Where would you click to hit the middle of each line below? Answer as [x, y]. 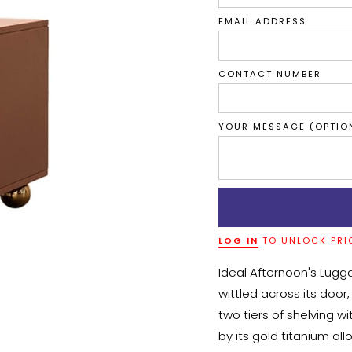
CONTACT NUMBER [269, 74]
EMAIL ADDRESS [262, 21]
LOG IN [238, 240]
